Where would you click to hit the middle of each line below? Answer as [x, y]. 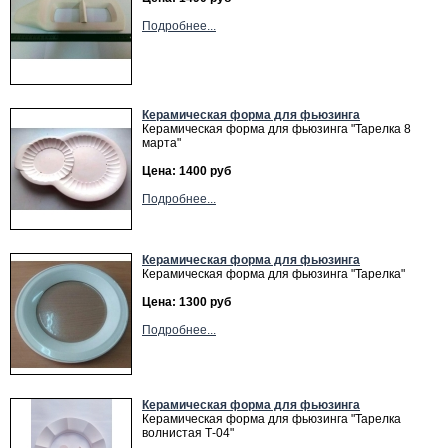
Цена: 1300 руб [186, 302]
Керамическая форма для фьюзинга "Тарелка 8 [276, 129]
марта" [161, 143]
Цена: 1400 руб [186, 171]
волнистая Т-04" [188, 433]
